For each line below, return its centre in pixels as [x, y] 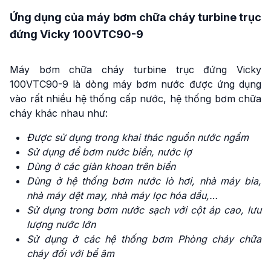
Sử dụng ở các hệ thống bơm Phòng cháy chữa [144, 239]
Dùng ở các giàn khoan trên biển [101, 166]
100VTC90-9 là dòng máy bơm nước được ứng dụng [135, 84]
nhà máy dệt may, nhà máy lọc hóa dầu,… [122, 195]
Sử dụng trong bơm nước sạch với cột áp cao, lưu [144, 210]
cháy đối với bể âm [70, 253]
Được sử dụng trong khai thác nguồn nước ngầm [138, 137]
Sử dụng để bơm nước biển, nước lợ [109, 152]
